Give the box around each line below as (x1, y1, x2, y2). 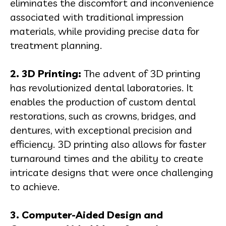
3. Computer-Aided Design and (10, 208, 163, 221)
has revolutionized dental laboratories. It (10, 81, 193, 94)
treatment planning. (10, 39, 102, 51)
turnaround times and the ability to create (10, 152, 203, 164)
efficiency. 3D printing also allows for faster (10, 138, 206, 150)
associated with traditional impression (10, 11, 184, 23)
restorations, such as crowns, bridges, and (10, 109, 196, 122)
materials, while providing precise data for (10, 25, 199, 37)
